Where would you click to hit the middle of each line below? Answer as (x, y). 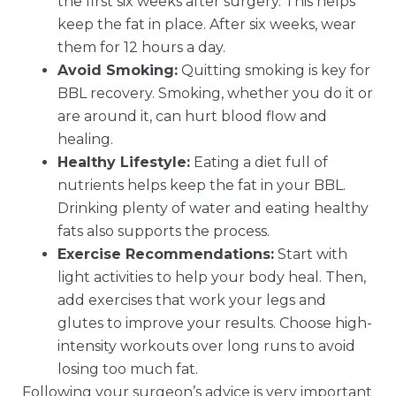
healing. (85, 140)
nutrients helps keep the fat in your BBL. (202, 186)
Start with (311, 255)
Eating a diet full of (259, 163)
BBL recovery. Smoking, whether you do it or (215, 94)
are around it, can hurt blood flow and (192, 117)
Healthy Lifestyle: (124, 163)
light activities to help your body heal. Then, (212, 278)
